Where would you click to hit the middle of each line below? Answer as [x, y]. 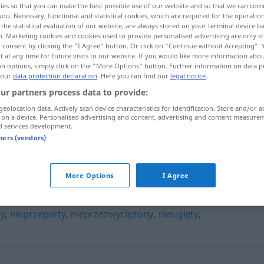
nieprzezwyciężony [112, 214]
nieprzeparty [38, 214]
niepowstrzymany [129, 130]
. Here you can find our [134, 75]
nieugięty [179, 214]
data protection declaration [55, 75]
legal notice [188, 75]
